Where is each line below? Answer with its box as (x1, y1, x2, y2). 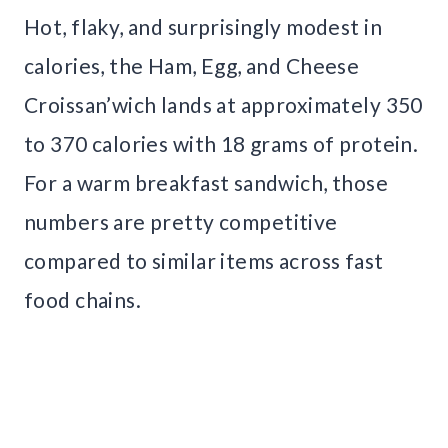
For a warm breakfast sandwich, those (24, 169, 389, 195)
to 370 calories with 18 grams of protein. (24, 130, 419, 156)
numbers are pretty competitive (24, 208, 338, 234)
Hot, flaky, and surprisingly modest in (24, 13, 382, 39)
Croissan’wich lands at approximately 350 (24, 91, 423, 117)
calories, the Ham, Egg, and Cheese (24, 52, 360, 78)
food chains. (24, 286, 142, 312)
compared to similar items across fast (24, 247, 384, 273)
